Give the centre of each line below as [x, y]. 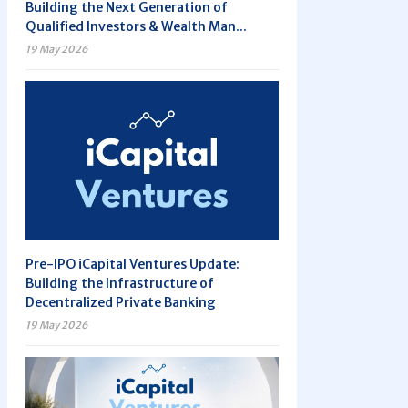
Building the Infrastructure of [120, 283]
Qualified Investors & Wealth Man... [136, 26]
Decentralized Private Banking [121, 302]
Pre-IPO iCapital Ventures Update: [133, 264]
